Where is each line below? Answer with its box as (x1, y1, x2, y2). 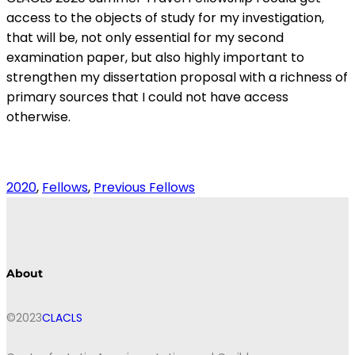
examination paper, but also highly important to (6, 48, 304, 67)
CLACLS (42, 310, 82, 326)
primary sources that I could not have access (6, 88, 288, 107)
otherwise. (6, 108, 71, 127)
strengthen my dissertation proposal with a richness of (6, 68, 348, 87)
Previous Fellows (94, 178, 195, 197)
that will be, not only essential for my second (6, 29, 284, 48)
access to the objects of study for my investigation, (6, 9, 324, 28)
